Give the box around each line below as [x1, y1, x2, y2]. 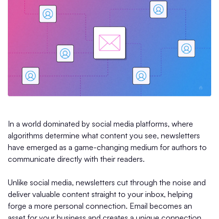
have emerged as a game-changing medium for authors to [8, 142, 207, 152]
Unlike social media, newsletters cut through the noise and [8, 177, 206, 187]
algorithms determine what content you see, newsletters [8, 130, 200, 140]
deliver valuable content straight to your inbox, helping [8, 189, 193, 199]
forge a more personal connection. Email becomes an [8, 200, 192, 211]
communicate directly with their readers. [8, 153, 145, 164]
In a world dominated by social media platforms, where [8, 118, 193, 129]
